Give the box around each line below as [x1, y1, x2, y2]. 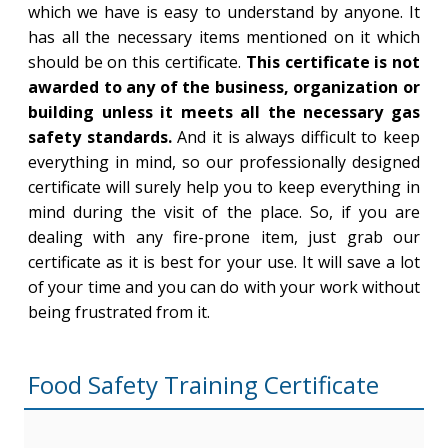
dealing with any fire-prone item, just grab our [27, 226, 421, 248]
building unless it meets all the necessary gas [27, 101, 421, 123]
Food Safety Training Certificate [27, 368, 379, 401]
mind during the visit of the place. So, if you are [27, 201, 421, 223]
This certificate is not [245, 51, 421, 73]
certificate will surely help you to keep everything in [27, 176, 421, 198]
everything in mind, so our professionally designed [27, 151, 421, 173]
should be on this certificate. [27, 51, 246, 73]
